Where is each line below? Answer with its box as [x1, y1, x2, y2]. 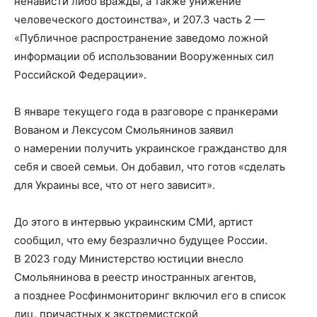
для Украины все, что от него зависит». [14, 178, 215, 192]
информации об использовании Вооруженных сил [14, 50, 274, 63]
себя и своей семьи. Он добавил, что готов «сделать [14, 160, 285, 173]
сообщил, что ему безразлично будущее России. [14, 234, 267, 247]
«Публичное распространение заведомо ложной [14, 31, 268, 45]
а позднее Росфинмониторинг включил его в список [14, 289, 286, 302]
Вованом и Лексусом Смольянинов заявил [14, 123, 234, 137]
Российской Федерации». [14, 68, 146, 81]
